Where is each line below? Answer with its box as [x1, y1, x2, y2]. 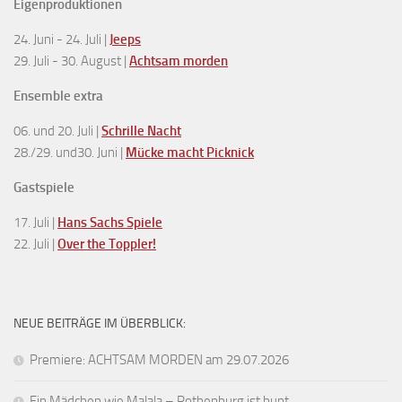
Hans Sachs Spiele [57, 214, 162, 231]
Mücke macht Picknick [126, 144, 254, 161]
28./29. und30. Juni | [13, 144, 126, 161]
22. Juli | [13, 235, 57, 252]
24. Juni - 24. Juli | [13, 31, 109, 48]
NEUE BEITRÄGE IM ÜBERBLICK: [13, 315, 186, 331]
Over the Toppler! [57, 235, 156, 252]
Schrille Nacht [101, 122, 181, 139]
